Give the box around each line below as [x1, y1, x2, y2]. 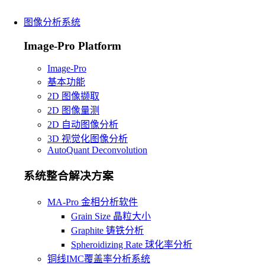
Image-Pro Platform [24, 39, 121, 52]
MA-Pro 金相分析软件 [47, 196, 138, 207]
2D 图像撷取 [47, 91, 99, 102]
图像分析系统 [24, 17, 80, 27]
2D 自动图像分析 [47, 119, 118, 130]
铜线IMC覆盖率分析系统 [47, 253, 150, 264]
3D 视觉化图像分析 [47, 134, 128, 144]
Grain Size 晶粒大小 [71, 211, 151, 221]
